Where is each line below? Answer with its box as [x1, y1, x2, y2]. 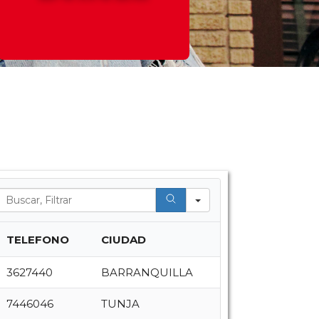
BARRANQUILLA [100, 266, 193, 279]
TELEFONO [6, 233, 69, 246]
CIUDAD [100, 233, 146, 246]
